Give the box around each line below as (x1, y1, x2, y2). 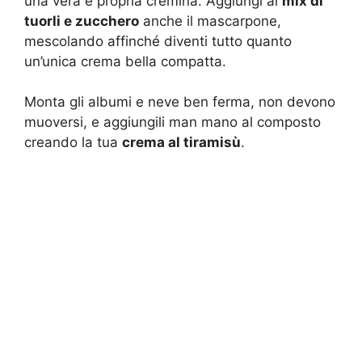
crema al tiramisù (122, 134, 241, 151)
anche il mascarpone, (139, 12, 281, 29)
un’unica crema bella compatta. (24, 53, 226, 69)
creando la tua (24, 134, 122, 151)
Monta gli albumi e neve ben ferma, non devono (24, 94, 335, 111)
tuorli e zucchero (24, 12, 139, 29)
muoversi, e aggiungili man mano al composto (24, 114, 321, 131)
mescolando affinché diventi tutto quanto (24, 32, 292, 49)
